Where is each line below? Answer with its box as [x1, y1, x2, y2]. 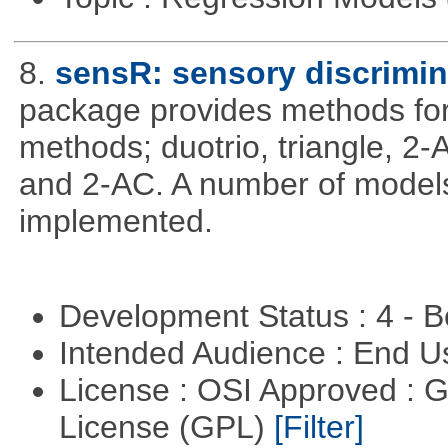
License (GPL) [58, 409, 274, 446]
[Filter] [273, 409, 364, 446]
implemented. [18, 202, 213, 239]
